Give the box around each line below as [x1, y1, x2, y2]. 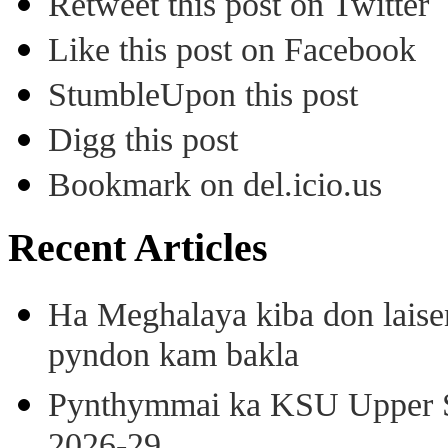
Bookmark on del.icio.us [48, 166, 382, 204]
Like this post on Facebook [48, 31, 416, 69]
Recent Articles [8, 225, 268, 271]
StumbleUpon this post [48, 76, 358, 114]
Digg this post [48, 121, 238, 159]
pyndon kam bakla [48, 335, 299, 379]
